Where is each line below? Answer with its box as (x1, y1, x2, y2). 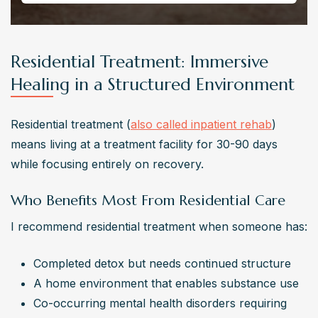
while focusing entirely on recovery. (11, 156, 204, 171)
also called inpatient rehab (131, 116, 272, 131)
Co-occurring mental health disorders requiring (33, 295, 287, 310)
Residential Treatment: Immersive (11, 50, 268, 72)
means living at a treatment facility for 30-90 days (11, 136, 278, 151)
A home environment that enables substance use (33, 275, 299, 290)
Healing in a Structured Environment (11, 73, 295, 95)
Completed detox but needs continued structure (33, 256, 291, 270)
